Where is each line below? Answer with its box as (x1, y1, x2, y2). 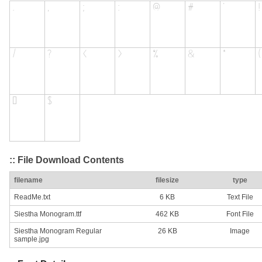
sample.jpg (14, 235, 49, 244)
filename (14, 176, 43, 185)
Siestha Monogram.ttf (14, 210, 81, 219)
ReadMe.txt (14, 193, 50, 202)
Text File (226, 193, 253, 202)
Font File (226, 210, 254, 219)
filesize (156, 176, 179, 185)
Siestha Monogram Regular (14, 227, 102, 236)
